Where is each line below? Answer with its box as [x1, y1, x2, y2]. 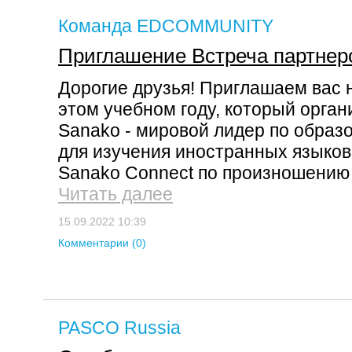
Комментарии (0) [58, 236, 146, 249]
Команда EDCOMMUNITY [58, 16, 273, 36]
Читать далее [58, 184, 173, 204]
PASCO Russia [58, 317, 181, 338]
